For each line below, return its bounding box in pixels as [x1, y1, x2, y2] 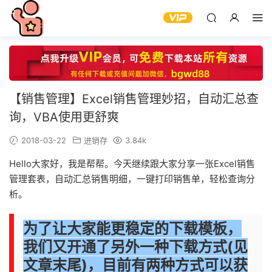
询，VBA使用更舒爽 [9, 110, 119, 125]
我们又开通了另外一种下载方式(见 [23, 238, 248, 256]
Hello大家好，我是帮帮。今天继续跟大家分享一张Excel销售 [9, 158, 255, 170]
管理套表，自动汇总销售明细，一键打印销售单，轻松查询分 [9, 173, 255, 185]
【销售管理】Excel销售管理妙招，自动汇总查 [9, 92, 259, 107]
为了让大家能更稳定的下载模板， [23, 220, 242, 238]
